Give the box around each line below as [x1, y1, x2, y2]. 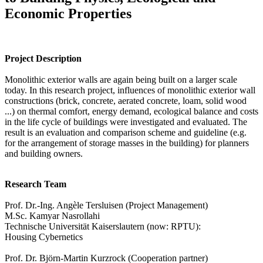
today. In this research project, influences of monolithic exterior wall [5, 85, 255, 96]
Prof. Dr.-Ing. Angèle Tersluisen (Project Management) [5, 200, 208, 211]
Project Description [5, 53, 82, 64]
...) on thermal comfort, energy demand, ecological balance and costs [5, 106, 258, 117]
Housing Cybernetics [5, 232, 83, 242]
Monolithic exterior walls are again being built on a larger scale [5, 75, 237, 85]
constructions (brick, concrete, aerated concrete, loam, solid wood [5, 96, 247, 106]
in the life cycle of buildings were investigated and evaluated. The [5, 117, 247, 127]
